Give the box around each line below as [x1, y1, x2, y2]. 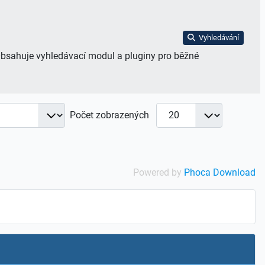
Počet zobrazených [70, 109, 151, 121]
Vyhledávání [199, 33, 239, 42]
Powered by [133, 166, 184, 178]
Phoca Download [184, 166, 256, 178]
